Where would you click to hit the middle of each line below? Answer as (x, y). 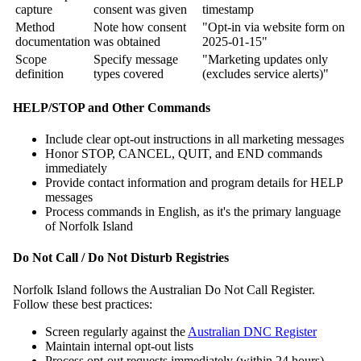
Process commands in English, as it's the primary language (193, 212)
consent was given (140, 9)
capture (34, 9)
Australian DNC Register (252, 331)
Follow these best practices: (83, 304)
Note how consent (140, 27)
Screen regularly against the (116, 331)
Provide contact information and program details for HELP (194, 183)
